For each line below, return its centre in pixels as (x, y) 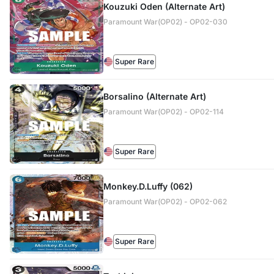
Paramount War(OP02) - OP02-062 (165, 202)
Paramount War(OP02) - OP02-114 (163, 112)
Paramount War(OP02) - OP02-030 (165, 22)
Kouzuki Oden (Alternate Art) (164, 6)
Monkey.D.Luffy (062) (148, 186)
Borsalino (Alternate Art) (154, 96)
